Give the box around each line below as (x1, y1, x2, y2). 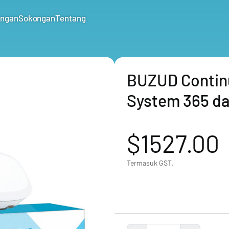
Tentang (55, 12, 86, 23)
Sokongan (18, 12, 56, 23)
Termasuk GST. (127, 158, 174, 167)
